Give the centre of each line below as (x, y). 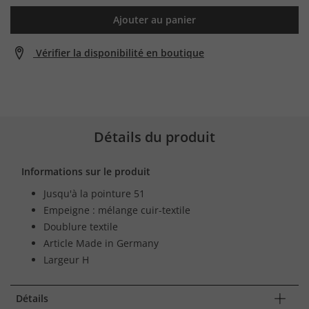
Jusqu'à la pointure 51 (94, 193)
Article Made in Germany (101, 243)
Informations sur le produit (86, 171)
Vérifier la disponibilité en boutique (120, 52)
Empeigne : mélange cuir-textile (117, 210)
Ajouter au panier (154, 19)
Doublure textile (81, 226)
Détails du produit (154, 137)
